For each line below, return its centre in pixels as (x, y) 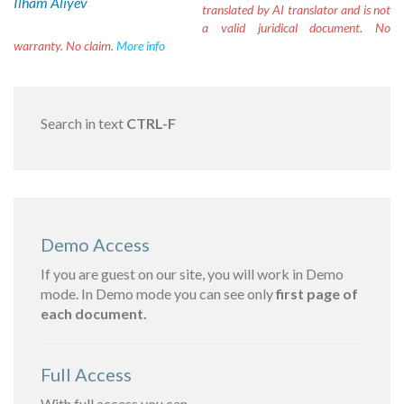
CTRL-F (151, 123)
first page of (317, 294)
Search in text (83, 123)
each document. (94, 313)
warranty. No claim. (65, 46)
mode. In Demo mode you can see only (158, 294)
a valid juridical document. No (296, 28)
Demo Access (95, 244)
